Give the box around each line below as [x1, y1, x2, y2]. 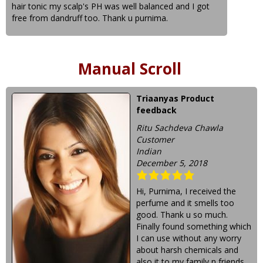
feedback [136, 104, 177, 116]
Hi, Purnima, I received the [136, 186, 236, 197]
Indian [136, 146, 161, 157]
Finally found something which [136, 221, 251, 232]
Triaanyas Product [136, 93, 214, 104]
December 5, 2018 [136, 157, 207, 168]
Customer [136, 134, 174, 145]
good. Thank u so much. [136, 209, 228, 220]
